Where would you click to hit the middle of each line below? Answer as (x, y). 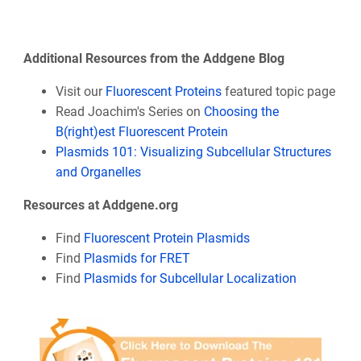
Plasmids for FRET (137, 258)
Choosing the (241, 111)
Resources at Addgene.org (100, 205)
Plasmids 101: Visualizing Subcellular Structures (193, 151)
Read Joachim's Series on (129, 111)
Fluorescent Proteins (163, 91)
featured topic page (278, 91)
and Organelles (98, 172)
